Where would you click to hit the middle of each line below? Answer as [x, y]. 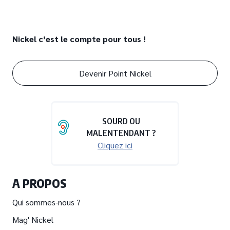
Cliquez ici [115, 145]
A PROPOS [40, 183]
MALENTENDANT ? [121, 133]
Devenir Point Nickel [115, 73]
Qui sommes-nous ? [46, 202]
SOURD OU [121, 121]
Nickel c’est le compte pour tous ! [79, 39]
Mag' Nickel [33, 220]
